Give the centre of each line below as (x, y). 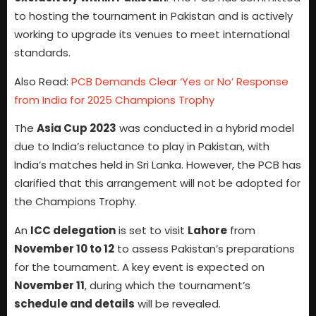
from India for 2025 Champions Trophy (114, 99)
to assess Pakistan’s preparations (205, 248)
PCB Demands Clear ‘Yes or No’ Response (180, 81)
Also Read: (43, 81)
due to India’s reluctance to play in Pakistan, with (142, 147)
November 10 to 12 (64, 248)
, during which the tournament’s (168, 285)
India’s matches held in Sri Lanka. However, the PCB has (158, 165)
